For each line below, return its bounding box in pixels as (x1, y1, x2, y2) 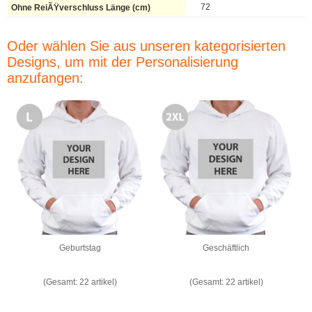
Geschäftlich (203, 242, 250, 253)
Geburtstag (58, 242, 101, 253)
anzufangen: (7, 70, 84, 86)
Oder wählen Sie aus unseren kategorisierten (7, 38, 286, 54)
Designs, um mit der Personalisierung (7, 54, 238, 70)
